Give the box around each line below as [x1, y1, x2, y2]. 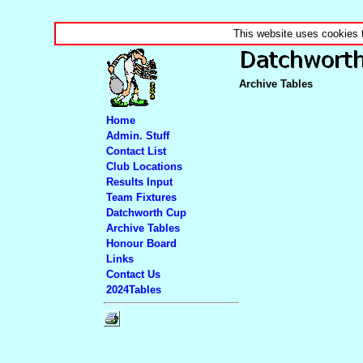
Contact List [105, 144, 166, 157]
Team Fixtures [105, 190, 177, 203]
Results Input [105, 175, 173, 188]
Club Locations [105, 160, 182, 173]
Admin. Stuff [105, 129, 169, 142]
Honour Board [105, 237, 177, 250]
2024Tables [105, 283, 161, 296]
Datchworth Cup [105, 206, 186, 219]
